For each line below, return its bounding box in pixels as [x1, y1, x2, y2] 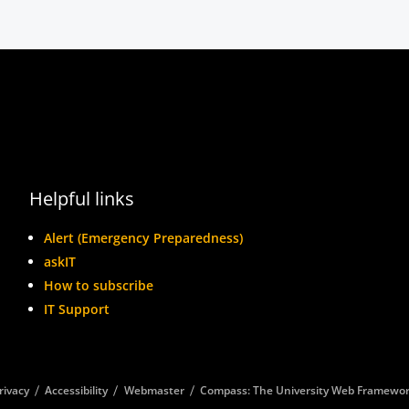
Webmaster [123, 383, 184, 398]
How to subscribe [44, 277, 154, 294]
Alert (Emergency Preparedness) [44, 229, 244, 246]
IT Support [44, 300, 110, 318]
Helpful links [29, 186, 135, 211]
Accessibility [45, 383, 109, 398]
